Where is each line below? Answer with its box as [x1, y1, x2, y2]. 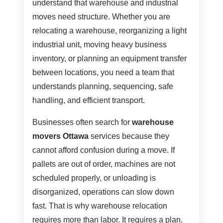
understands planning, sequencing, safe [32, 82, 174, 91]
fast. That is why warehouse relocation [32, 202, 168, 211]
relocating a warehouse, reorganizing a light [32, 26, 187, 35]
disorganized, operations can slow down [32, 188, 175, 197]
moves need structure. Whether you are [32, 12, 171, 21]
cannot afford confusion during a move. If [32, 146, 175, 155]
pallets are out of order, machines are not [32, 160, 176, 169]
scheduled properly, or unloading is [32, 174, 156, 183]
